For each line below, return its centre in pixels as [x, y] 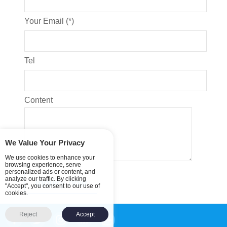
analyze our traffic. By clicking [46, 179]
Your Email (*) [49, 21]
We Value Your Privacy [45, 143]
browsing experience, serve [43, 165]
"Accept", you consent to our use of [52, 186]
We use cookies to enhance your [50, 158]
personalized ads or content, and [50, 172]
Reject [28, 214]
